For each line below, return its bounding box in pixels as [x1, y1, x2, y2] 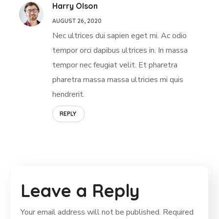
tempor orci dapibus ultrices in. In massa [52, 44, 188, 56]
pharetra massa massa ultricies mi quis [52, 74, 184, 85]
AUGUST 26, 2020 [52, 17, 102, 24]
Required [163, 206, 194, 218]
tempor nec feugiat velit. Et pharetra [52, 59, 178, 70]
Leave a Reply [21, 179, 140, 201]
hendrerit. [52, 88, 85, 100]
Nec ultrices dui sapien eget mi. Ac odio [52, 30, 187, 41]
